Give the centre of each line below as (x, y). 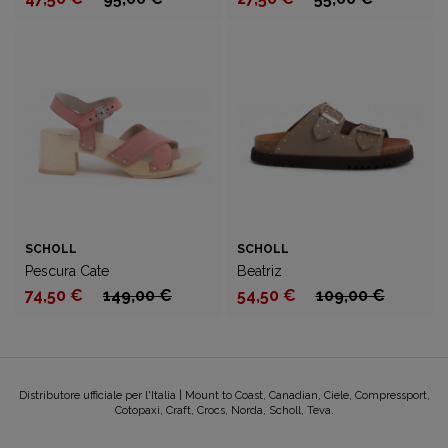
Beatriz (259, 271)
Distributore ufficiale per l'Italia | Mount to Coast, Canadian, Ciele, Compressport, (224, 395)
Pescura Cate (67, 271)
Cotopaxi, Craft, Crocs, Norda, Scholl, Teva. (224, 410)
